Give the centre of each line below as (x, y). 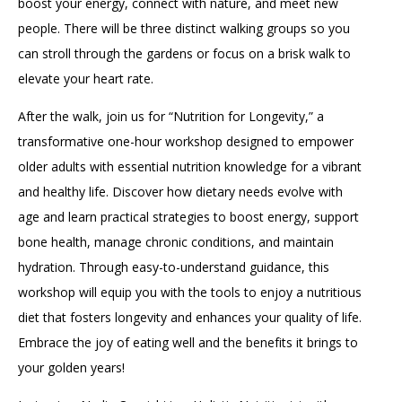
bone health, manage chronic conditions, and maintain (176, 241)
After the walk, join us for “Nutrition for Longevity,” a (171, 116)
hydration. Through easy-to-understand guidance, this (174, 267)
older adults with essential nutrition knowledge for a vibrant (190, 166)
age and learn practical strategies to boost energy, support (188, 216)
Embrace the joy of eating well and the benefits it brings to (188, 342)
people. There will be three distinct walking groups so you (184, 28)
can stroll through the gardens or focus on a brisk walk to (184, 53)
